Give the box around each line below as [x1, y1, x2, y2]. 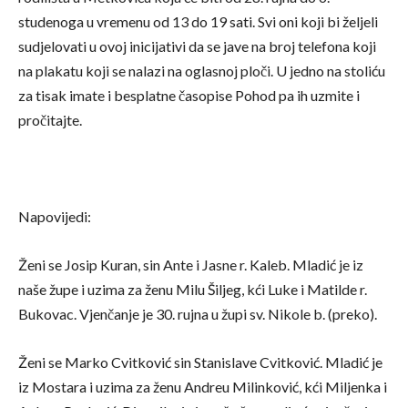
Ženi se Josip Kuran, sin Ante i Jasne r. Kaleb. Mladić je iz [18, 256, 363, 273]
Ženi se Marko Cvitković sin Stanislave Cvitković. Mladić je [18, 353, 382, 371]
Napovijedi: [18, 208, 91, 225]
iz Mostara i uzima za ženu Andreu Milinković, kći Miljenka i [18, 378, 387, 395]
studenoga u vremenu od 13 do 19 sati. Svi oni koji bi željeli [18, 13, 378, 30]
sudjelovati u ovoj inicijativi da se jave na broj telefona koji [18, 37, 376, 55]
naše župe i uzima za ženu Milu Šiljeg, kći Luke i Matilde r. [18, 280, 367, 298]
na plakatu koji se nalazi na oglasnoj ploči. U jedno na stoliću [18, 62, 385, 79]
